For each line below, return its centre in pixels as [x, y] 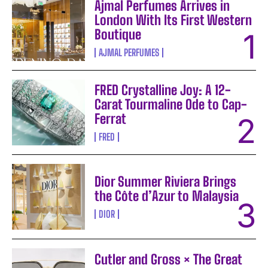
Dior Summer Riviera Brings [166, 182]
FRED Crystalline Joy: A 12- [163, 90]
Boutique [118, 35]
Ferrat [111, 119]
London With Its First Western [173, 20]
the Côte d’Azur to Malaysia [167, 196]
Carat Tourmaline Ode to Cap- [171, 105]
